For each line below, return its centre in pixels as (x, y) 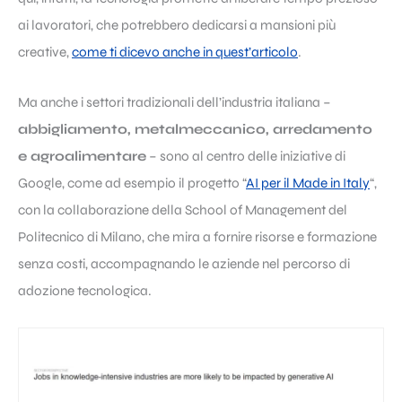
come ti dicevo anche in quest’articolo (185, 52)
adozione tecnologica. (85, 290)
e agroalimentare (82, 156)
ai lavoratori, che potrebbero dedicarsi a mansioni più (177, 25)
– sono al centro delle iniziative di (246, 156)
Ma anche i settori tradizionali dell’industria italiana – (175, 102)
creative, (45, 52)
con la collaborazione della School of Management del (183, 210)
